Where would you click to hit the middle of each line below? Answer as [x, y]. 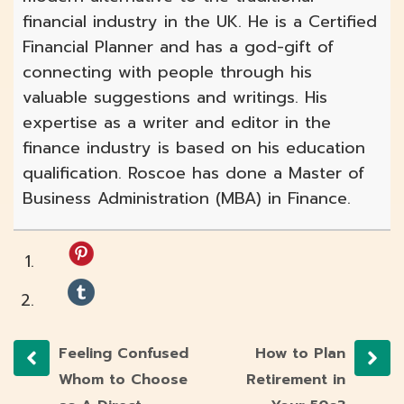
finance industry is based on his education [194, 148]
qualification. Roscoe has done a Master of [194, 174]
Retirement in [296, 380]
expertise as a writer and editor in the [177, 123]
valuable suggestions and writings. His [175, 98]
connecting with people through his [167, 73]
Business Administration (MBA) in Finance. [187, 199]
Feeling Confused [124, 354]
